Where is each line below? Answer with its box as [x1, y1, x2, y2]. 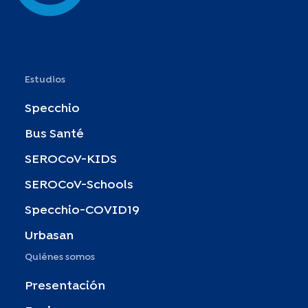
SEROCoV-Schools [25, 179, 133, 190]
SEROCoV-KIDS [25, 154, 117, 165]
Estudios [25, 76, 65, 85]
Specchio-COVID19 [25, 205, 140, 216]
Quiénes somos [25, 253, 95, 262]
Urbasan [25, 230, 74, 241]
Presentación [25, 280, 105, 291]
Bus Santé [25, 129, 84, 140]
